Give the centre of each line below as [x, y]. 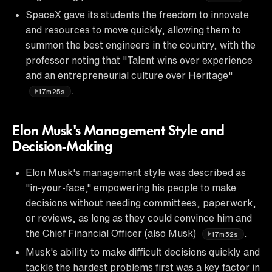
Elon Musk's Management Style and [118, 131]
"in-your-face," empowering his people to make [131, 187]
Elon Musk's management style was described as [136, 172]
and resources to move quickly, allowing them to [133, 29]
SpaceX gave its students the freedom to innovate [137, 14]
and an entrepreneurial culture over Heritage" [129, 75]
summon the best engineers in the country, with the [141, 45]
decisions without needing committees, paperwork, [141, 202]
